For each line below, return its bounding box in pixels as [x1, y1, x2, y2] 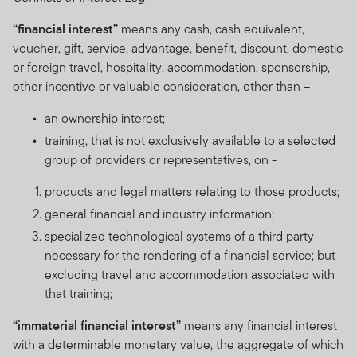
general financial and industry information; [45, 204, 274, 223]
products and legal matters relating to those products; [45, 182, 339, 201]
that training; [45, 284, 112, 303]
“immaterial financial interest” [13, 316, 181, 335]
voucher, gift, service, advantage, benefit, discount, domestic [13, 38, 343, 57]
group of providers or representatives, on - [45, 150, 277, 169]
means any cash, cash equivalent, [118, 19, 304, 38]
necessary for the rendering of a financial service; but [45, 245, 335, 265]
